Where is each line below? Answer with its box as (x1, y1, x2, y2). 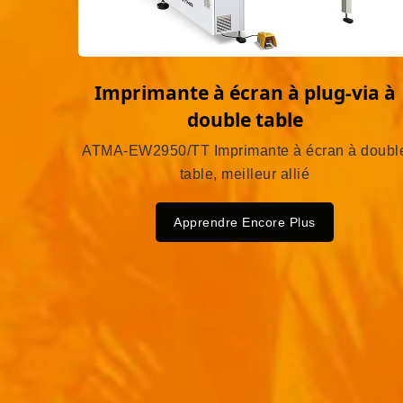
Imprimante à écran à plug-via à (94, 80, 396, 106)
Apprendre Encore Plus (174, 215, 316, 230)
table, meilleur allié (179, 166, 310, 183)
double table (186, 107, 303, 133)
